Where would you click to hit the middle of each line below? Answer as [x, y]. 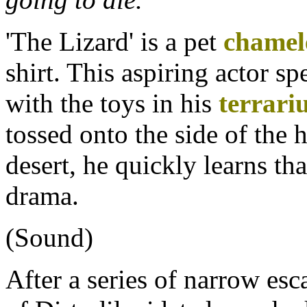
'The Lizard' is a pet [114, 42]
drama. [42, 196]
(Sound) [49, 238]
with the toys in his [112, 103]
